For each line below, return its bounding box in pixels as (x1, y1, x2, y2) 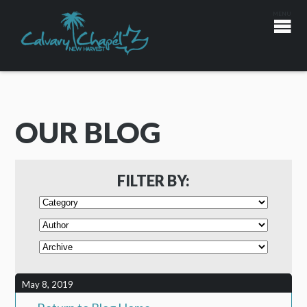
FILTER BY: (117, 171, 190, 190)
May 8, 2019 (22, 279, 74, 291)
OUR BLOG (15, 115, 162, 150)
